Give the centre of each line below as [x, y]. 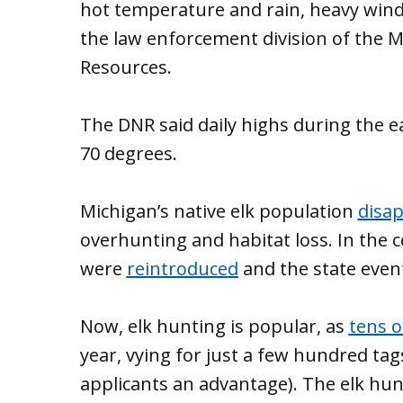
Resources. [125, 67]
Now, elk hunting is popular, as [214, 326]
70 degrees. [128, 153]
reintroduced [182, 268]
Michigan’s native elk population [219, 210]
